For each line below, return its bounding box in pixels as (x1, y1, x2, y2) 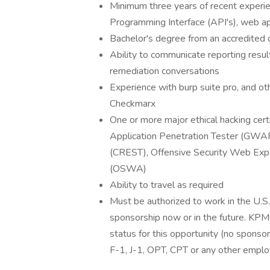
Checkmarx (110, 97, 155, 110)
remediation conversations (110, 64, 219, 78)
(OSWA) (110, 162, 146, 175)
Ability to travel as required (110, 178, 224, 192)
